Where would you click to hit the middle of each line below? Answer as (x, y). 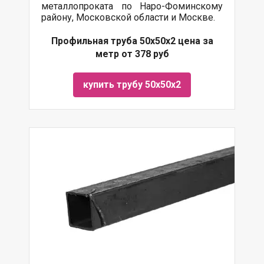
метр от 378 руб (132, 54)
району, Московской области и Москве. (128, 17)
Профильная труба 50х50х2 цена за (132, 41)
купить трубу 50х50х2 (132, 85)
